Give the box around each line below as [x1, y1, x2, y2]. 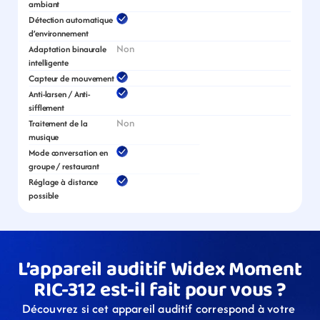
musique [29, 131, 59, 143]
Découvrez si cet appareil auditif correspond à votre [21, 300, 296, 317]
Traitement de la [29, 117, 88, 129]
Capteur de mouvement [29, 72, 114, 84]
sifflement [29, 101, 65, 114]
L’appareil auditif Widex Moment [18, 254, 302, 286]
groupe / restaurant [29, 160, 100, 172]
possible [29, 189, 59, 201]
